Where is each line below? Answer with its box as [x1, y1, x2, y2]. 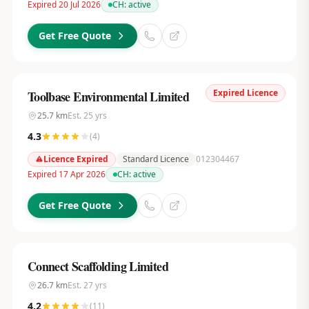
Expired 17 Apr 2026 [27, 168, 106, 180]
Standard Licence [122, 153, 189, 165]
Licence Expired [43, 153, 108, 165]
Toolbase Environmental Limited [27, 88, 190, 106]
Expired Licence [213, 87, 279, 99]
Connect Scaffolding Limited [27, 257, 168, 275]
